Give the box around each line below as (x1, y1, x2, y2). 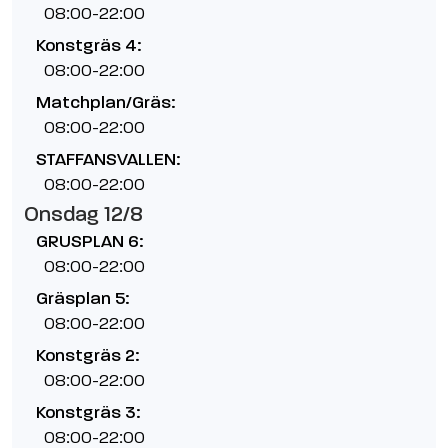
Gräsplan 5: (36, 288, 129, 309)
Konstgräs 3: (36, 402, 140, 423)
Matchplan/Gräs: (36, 92, 175, 113)
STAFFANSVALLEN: (36, 149, 180, 170)
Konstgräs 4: (36, 35, 141, 56)
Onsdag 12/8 (24, 202, 143, 227)
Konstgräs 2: (36, 345, 139, 366)
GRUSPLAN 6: (36, 231, 143, 252)
